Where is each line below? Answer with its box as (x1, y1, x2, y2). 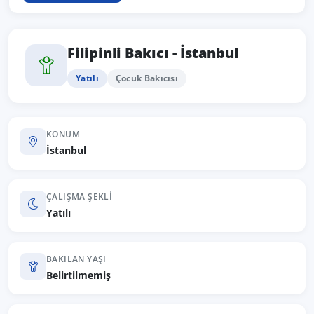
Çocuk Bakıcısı (115, 73, 179, 83)
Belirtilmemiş (46, 268, 111, 282)
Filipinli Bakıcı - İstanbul (67, 43, 238, 62)
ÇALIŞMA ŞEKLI (46, 191, 113, 202)
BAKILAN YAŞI (46, 254, 107, 264)
